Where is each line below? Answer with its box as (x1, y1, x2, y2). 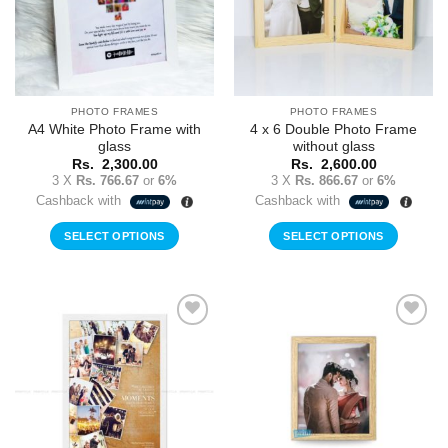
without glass (292, 138, 375, 154)
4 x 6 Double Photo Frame (250, 121, 417, 137)
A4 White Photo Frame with (28, 121, 201, 137)
